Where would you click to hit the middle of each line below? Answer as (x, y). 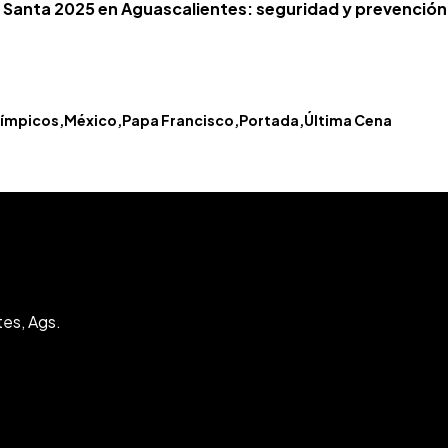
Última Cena (347, 119)
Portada (268, 119)
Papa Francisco (177, 119)
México (90, 119)
